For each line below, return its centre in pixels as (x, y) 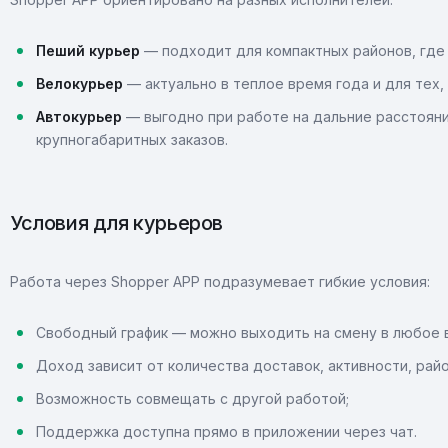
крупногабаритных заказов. (132, 139)
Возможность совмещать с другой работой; (192, 398)
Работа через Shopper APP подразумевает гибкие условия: (220, 281)
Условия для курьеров (116, 223)
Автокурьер (79, 116)
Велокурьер (79, 83)
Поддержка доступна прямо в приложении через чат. (226, 431)
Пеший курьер (88, 50)
